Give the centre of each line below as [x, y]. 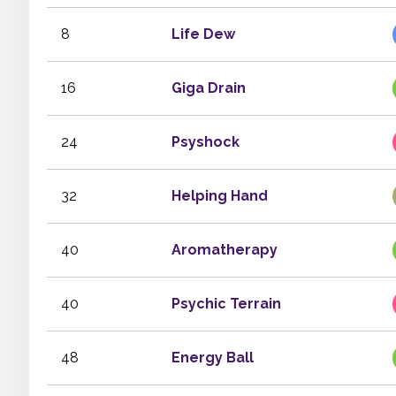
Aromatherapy [225, 250]
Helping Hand [220, 196]
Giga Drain [209, 88]
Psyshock [206, 142]
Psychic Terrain [226, 304]
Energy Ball [213, 358]
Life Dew [203, 34]
